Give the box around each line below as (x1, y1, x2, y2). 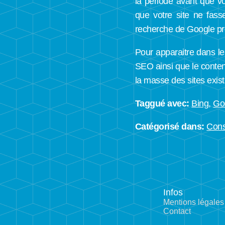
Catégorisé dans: (135, 122, 204, 132)
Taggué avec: (135, 98, 189, 109)
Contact (163, 206, 191, 215)
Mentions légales (163, 197, 224, 206)
